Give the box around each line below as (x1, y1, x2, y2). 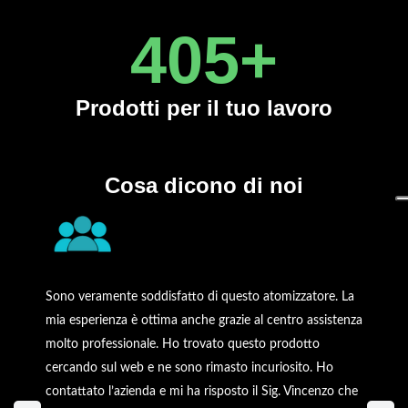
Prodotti (76, 95, 167, 120)
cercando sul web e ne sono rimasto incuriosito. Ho (46, 361, 333, 374)
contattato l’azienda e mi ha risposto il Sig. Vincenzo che (46, 384, 358, 398)
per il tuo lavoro (167, 95, 332, 120)
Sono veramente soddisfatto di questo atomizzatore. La (46, 290, 354, 303)
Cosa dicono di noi (105, 172, 303, 198)
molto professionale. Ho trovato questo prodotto (46, 337, 320, 351)
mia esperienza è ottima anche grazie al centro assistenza (46, 313, 362, 327)
